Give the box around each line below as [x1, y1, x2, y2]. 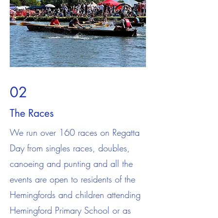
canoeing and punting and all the [10, 157, 133, 169]
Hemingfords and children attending [10, 188, 141, 200]
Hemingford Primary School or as [10, 204, 131, 216]
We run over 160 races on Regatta [10, 126, 140, 138]
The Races [10, 106, 54, 120]
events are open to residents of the [10, 173, 135, 185]
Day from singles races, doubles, [10, 142, 130, 154]
